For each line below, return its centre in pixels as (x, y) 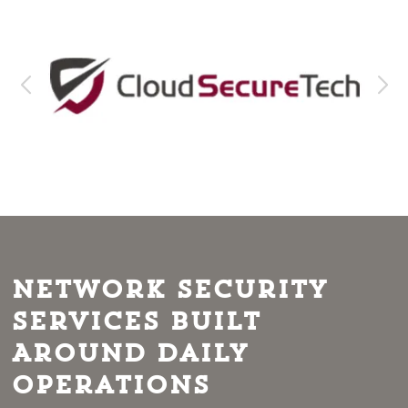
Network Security (169, 291)
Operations (110, 386)
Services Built (135, 322)
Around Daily (129, 354)
